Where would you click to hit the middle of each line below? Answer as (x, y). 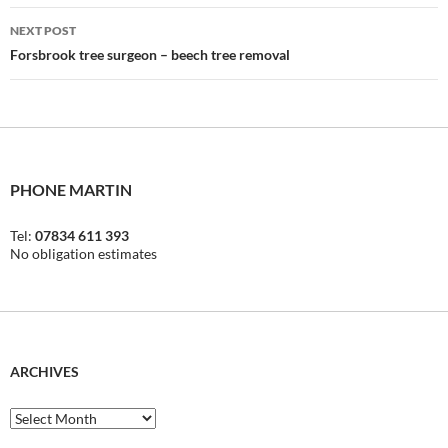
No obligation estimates (83, 254)
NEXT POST (43, 31)
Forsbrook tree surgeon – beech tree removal (150, 55)
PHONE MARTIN (71, 190)
